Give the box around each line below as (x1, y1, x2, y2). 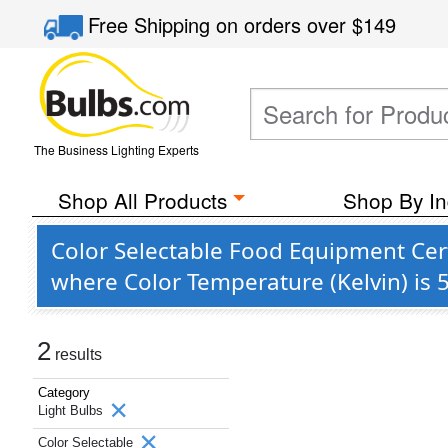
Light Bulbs (38, 403, 107, 418)
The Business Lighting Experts (33, 141, 199, 158)
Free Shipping (88, 10, 217, 39)
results (51, 346, 102, 363)
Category (38, 385, 90, 400)
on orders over (216, 10, 353, 39)
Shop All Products (57, 185, 227, 215)
